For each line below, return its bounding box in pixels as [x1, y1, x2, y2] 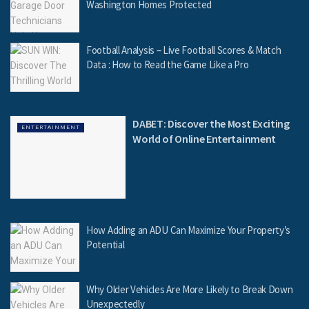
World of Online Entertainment [132, 132, 276, 146]
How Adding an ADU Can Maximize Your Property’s [86, 223, 291, 237]
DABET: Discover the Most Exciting [132, 117, 290, 131]
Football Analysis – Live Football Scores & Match [86, 43, 281, 57]
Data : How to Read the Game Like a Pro [86, 57, 249, 71]
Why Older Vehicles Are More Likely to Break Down [86, 283, 293, 297]
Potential [86, 237, 125, 251]
